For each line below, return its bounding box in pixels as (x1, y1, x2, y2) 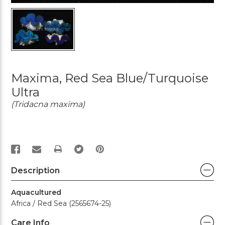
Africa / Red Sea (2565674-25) (11, 198, 111, 208)
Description (11, 165, 60, 175)
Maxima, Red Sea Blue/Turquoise (11, 70, 208, 85)
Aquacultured (11, 187, 61, 197)
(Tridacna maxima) (11, 99, 85, 109)
